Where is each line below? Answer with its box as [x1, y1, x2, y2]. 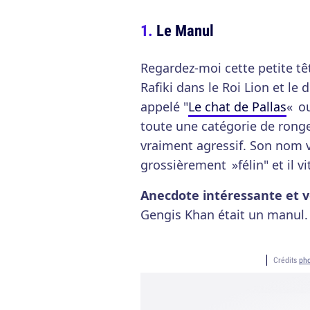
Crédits [273, 255, 299, 265]
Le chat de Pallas [188, 98, 286, 115]
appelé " [140, 98, 188, 115]
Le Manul [156, 19, 214, 41]
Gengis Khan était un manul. [140, 206, 308, 223]
